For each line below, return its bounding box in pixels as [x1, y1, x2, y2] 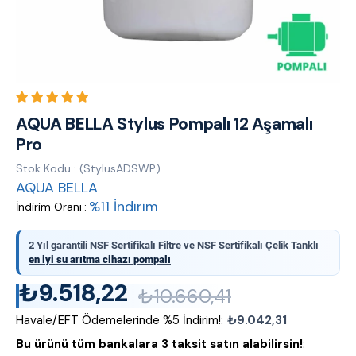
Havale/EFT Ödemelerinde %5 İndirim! [16, 312, 221, 328]
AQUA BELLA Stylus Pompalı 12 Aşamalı [16, 113, 313, 135]
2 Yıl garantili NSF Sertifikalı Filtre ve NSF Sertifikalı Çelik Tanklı [29, 239, 319, 251]
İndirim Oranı [16, 199, 82, 214]
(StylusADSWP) [79, 161, 161, 176]
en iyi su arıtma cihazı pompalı [29, 253, 171, 265]
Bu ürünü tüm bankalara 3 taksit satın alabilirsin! [16, 336, 303, 352]
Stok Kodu [16, 161, 71, 176]
